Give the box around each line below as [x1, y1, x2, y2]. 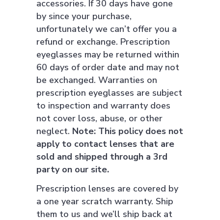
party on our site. [36, 164, 109, 175]
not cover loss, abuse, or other [36, 112, 163, 124]
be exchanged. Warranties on [36, 74, 157, 86]
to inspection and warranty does [36, 100, 170, 111]
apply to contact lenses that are [36, 138, 174, 150]
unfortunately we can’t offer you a [36, 23, 177, 35]
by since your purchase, [36, 10, 132, 22]
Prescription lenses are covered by [36, 183, 178, 194]
